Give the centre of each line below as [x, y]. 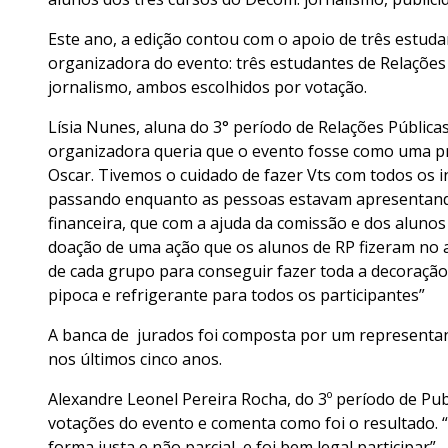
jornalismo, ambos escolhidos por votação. [209, 87]
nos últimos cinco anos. [137, 359]
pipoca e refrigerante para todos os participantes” [236, 295]
